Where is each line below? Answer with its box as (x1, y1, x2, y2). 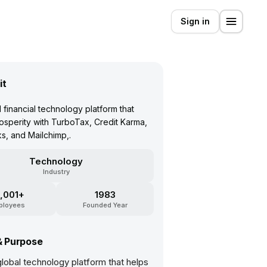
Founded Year (82, 201, 128, 209)
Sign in (181, 16, 210, 26)
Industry (42, 167, 70, 176)
